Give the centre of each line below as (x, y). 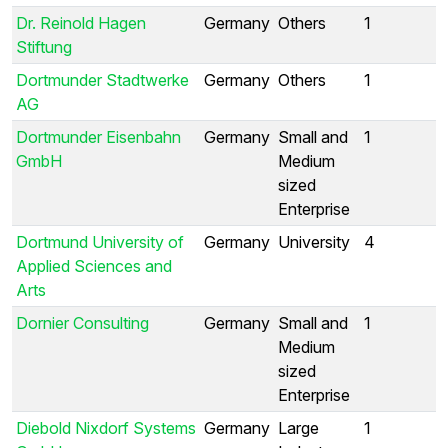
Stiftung (44, 46)
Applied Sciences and (94, 265)
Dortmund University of (100, 241)
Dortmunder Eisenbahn (98, 136)
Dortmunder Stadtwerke (102, 79)
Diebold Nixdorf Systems (106, 427)
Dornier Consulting (82, 322)
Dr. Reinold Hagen (81, 22)
